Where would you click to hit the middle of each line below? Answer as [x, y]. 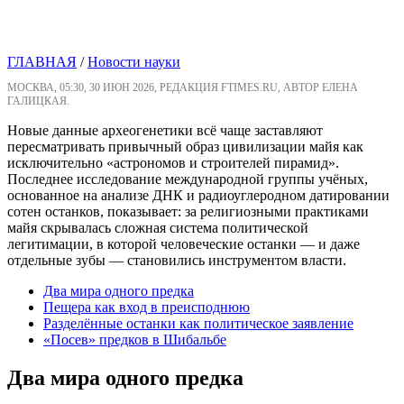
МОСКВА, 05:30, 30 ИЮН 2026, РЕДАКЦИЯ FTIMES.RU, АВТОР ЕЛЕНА [183, 88]
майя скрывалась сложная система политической [158, 228]
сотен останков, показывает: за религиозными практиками [188, 212]
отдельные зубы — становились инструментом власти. [177, 261]
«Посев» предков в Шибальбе [135, 340]
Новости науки [134, 62]
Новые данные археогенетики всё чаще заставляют [165, 131]
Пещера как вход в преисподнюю [147, 308]
